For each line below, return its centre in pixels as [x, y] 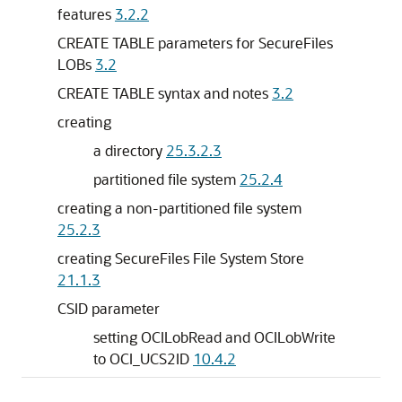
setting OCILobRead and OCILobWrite [214, 337]
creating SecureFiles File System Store [181, 258]
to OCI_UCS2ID [143, 358]
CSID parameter [109, 308]
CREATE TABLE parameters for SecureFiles [195, 43]
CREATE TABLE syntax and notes [165, 93]
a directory [130, 150]
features [86, 14]
